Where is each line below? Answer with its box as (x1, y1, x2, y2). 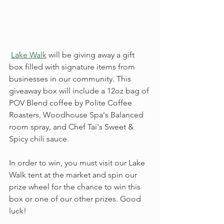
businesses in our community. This (9, 74, 133, 83)
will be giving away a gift (46, 50, 136, 59)
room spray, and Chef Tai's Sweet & (9, 122, 135, 131)
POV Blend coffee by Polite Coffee (9, 98, 134, 107)
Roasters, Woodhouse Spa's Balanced (9, 110, 145, 119)
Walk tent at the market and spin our (9, 170, 139, 179)
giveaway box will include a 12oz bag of (9, 86, 151, 95)
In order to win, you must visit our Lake (9, 158, 147, 167)
